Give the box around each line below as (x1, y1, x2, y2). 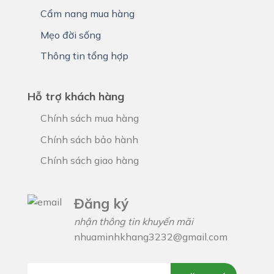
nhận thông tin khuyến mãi (74, 215, 193, 228)
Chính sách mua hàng (40, 111, 139, 124)
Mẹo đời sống (40, 28, 101, 41)
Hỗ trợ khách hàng (28, 89, 124, 103)
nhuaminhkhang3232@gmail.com (74, 230, 228, 243)
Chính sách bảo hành (40, 133, 138, 146)
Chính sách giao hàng (40, 154, 139, 167)
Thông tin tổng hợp (40, 50, 128, 62)
